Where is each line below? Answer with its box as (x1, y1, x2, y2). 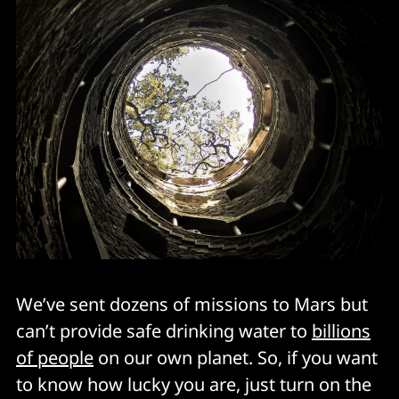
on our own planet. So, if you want (94, 345, 378, 370)
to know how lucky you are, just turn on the (16, 371, 371, 396)
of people (16, 345, 94, 370)
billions (312, 318, 370, 343)
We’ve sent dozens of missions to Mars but (16, 291, 368, 316)
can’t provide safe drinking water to (16, 318, 312, 343)
